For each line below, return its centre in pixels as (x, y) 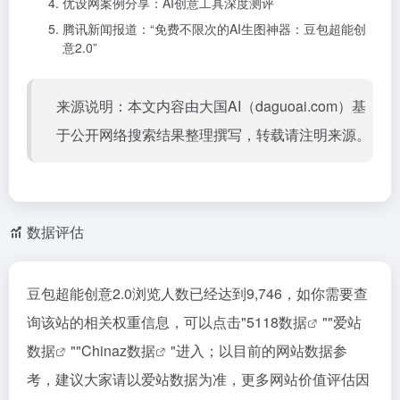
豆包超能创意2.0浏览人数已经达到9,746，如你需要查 (197, 293)
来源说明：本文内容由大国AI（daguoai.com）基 (211, 105)
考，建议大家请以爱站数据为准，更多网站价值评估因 (198, 379)
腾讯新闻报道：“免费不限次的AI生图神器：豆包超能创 (214, 28)
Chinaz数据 (118, 350)
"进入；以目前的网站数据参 (259, 350)
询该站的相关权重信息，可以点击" (137, 321)
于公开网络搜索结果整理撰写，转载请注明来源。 (213, 134)
